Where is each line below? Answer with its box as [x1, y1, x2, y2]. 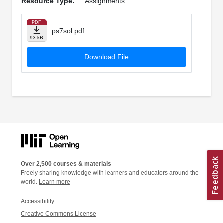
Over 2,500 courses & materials [21, 160, 111, 167]
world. [21, 178, 39, 185]
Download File [84, 53, 129, 61]
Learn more [39, 178, 70, 185]
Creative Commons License [21, 210, 96, 217]
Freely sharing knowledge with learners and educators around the [21, 169, 199, 176]
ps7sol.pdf [51, 27, 84, 35]
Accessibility [21, 197, 54, 205]
